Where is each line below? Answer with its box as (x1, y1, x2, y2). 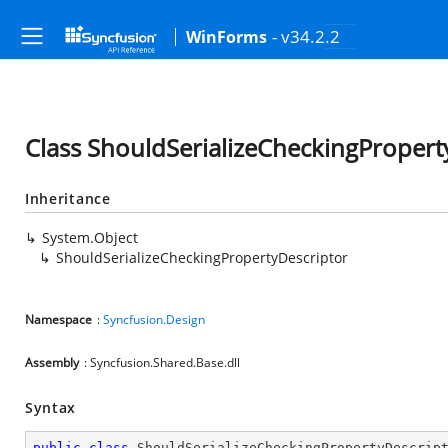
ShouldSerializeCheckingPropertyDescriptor (56, 248, 348, 267)
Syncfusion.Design (103, 311, 205, 328)
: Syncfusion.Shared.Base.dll (84, 354, 240, 371)
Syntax (25, 398, 77, 417)
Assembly (25, 354, 79, 371)
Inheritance (25, 189, 111, 208)
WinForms (186, 26, 267, 48)
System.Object (42, 228, 138, 247)
